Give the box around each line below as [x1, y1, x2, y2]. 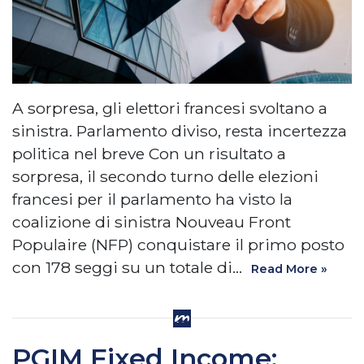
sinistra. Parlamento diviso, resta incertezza [12, 120, 347, 141]
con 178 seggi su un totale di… [12, 257, 246, 277]
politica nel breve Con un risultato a [12, 143, 286, 163]
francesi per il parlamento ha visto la [12, 188, 292, 209]
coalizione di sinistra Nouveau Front [12, 211, 291, 232]
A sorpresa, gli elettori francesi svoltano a [12, 97, 327, 118]
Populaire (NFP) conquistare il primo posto [12, 234, 344, 254]
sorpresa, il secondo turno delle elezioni [12, 166, 318, 186]
